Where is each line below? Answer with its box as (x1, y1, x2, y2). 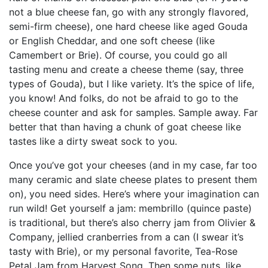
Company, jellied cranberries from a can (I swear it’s (9, 230, 243, 243)
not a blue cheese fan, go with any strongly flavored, (9, 5, 248, 18)
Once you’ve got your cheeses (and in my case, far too (9, 159, 257, 171)
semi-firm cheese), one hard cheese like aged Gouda (9, 20, 248, 32)
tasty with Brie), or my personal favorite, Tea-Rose (9, 245, 237, 257)
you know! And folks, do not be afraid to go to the (9, 92, 238, 104)
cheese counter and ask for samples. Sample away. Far (9, 106, 258, 118)
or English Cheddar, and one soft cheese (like (9, 34, 215, 47)
